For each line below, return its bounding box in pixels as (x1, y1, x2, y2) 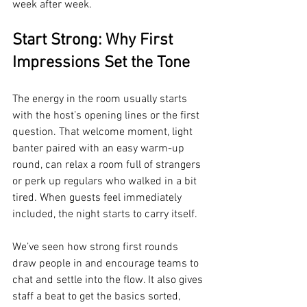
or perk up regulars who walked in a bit (12, 175, 199, 188)
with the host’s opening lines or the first (12, 109, 202, 123)
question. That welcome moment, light (12, 125, 195, 139)
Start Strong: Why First (12, 31, 177, 50)
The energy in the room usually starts (12, 93, 190, 106)
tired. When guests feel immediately (12, 191, 184, 205)
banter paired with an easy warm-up (12, 142, 187, 156)
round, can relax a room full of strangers (12, 158, 204, 172)
